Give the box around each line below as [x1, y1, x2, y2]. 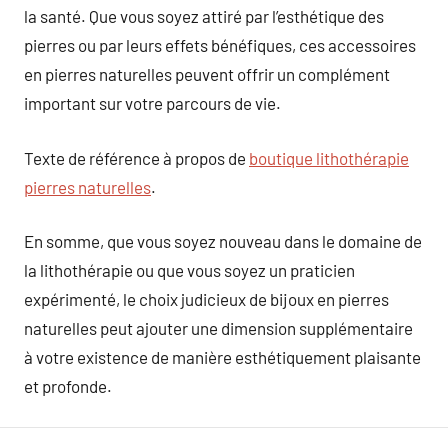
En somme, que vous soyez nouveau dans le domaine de [24, 231, 422, 251]
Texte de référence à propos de [24, 147, 249, 168]
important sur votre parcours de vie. [24, 93, 281, 113]
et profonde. [24, 376, 112, 396]
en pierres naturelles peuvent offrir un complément [24, 64, 390, 84]
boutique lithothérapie [249, 147, 409, 168]
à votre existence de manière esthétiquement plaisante [24, 347, 421, 367]
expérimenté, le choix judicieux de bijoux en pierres [24, 289, 389, 309]
